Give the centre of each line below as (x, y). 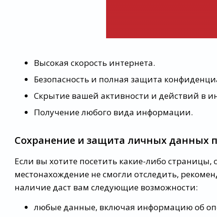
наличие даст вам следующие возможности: (106, 187)
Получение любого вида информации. (113, 112)
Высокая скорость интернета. (94, 63)
